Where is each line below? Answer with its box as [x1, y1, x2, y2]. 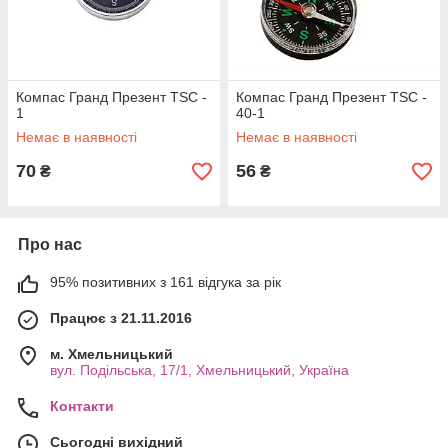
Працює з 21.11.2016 [50, 310, 192, 326]
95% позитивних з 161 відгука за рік [50, 274, 281, 290]
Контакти [50, 398, 114, 414]
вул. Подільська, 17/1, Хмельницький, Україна [50, 362, 349, 378]
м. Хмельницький [50, 346, 173, 362]
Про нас [18, 236, 82, 253]
